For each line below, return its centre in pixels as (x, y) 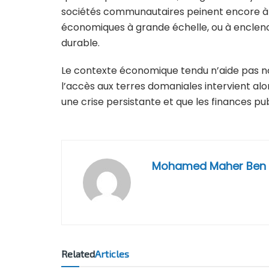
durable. (80, 43)
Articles (112, 253)
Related (78, 253)
